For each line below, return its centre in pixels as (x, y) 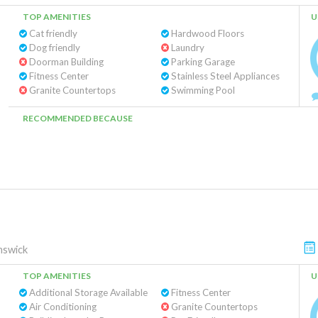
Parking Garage (202, 62)
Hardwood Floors (206, 33)
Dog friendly (54, 48)
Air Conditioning (62, 307)
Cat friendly (52, 33)
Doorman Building (65, 62)
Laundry (186, 48)
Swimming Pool (202, 90)
